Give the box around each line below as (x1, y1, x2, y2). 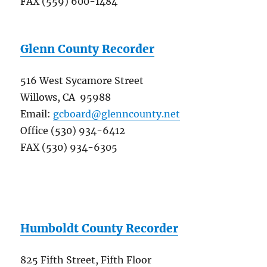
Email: (20, 108, 54, 120)
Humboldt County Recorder (20, 221, 179, 236)
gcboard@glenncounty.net (53, 108, 181, 120)
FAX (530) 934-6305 (20, 141, 118, 154)
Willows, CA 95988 (20, 91, 111, 104)
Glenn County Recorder (20, 42, 155, 57)
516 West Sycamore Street (20, 74, 144, 87)
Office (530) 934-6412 (20, 125, 126, 137)
